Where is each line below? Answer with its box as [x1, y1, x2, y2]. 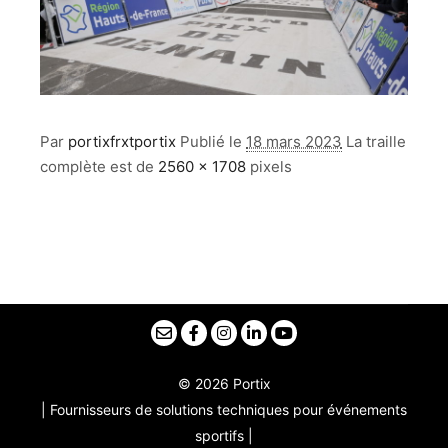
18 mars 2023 [246, 132, 342, 152]
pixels [246, 157, 292, 177]
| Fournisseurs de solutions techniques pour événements [41, 401, 407, 418]
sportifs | [195, 427, 253, 444]
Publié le [180, 132, 246, 152]
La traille [346, 132, 406, 152]
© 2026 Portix [177, 375, 271, 392]
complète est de [40, 157, 158, 177]
